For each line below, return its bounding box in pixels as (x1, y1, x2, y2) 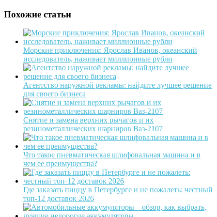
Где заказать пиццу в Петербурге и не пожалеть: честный (23, 186, 213, 194)
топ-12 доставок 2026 (23, 194, 94, 203)
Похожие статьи (4, 9, 71, 19)
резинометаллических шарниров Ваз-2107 (23, 124, 163, 133)
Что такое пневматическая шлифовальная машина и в (23, 151, 201, 159)
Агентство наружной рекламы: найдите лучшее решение (23, 81, 212, 90)
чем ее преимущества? (23, 159, 97, 168)
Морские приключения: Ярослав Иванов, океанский (23, 46, 197, 55)
